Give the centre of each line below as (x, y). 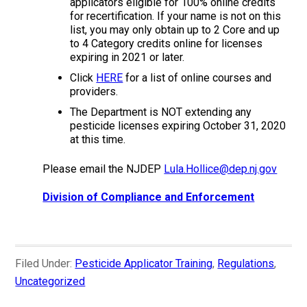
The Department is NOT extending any (161, 112)
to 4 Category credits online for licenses (167, 44)
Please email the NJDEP (103, 169)
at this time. (98, 139)
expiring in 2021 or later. (127, 57)
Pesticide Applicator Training (144, 263)
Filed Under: (45, 263)
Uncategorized (50, 281)
